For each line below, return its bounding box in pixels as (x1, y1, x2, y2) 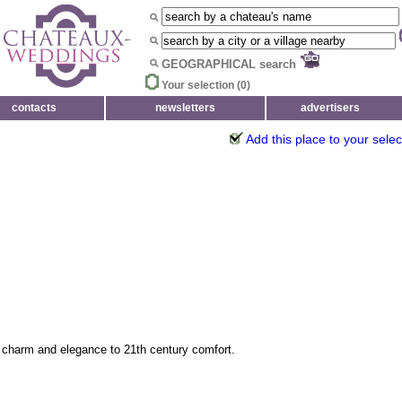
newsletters (155, 101, 215, 114)
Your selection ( (162, 79, 240, 92)
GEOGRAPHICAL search (162, 57, 300, 71)
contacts (12, 101, 57, 114)
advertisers (300, 101, 360, 114)
